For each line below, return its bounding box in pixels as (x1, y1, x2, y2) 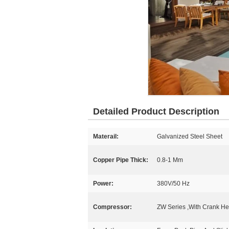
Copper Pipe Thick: (93, 156, 148, 164)
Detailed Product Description (93, 106, 219, 117)
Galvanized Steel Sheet (157, 133, 222, 140)
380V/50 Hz (157, 180, 190, 187)
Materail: (93, 133, 119, 140)
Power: (93, 180, 113, 187)
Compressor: (93, 203, 132, 211)
